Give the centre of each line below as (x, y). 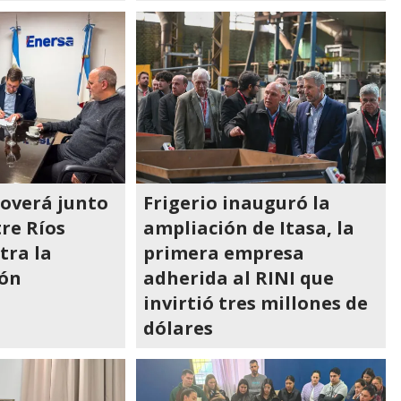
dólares (179, 328)
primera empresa (224, 253)
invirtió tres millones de (256, 303)
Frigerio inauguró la (237, 203)
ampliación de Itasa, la (249, 228)
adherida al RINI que (239, 278)
